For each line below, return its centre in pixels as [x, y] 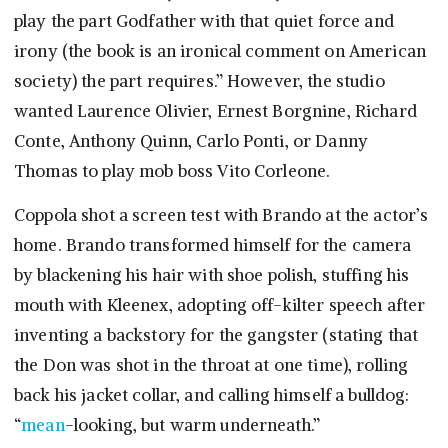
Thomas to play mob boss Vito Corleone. [172, 171]
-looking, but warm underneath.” [192, 425]
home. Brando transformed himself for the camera [213, 245]
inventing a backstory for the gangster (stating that [216, 335]
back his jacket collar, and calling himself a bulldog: [212, 395]
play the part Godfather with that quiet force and [204, 21]
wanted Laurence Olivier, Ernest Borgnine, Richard [215, 111]
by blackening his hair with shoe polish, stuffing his [212, 275]
